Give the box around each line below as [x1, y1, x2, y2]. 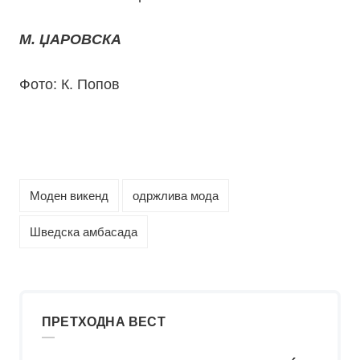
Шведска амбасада [30, 225, 137, 239]
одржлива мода [133, 189, 219, 203]
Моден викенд [30, 189, 108, 203]
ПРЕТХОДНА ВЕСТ [42, 315, 166, 329]
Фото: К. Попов [19, 76, 120, 93]
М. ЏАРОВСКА [19, 31, 121, 48]
